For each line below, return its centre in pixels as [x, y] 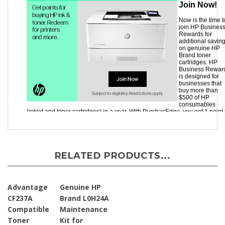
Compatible [28, 206]
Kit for [71, 217]
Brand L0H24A [84, 195]
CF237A [20, 195]
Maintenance [84, 206]
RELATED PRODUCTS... [113, 152]
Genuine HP [80, 184]
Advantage [28, 184]
